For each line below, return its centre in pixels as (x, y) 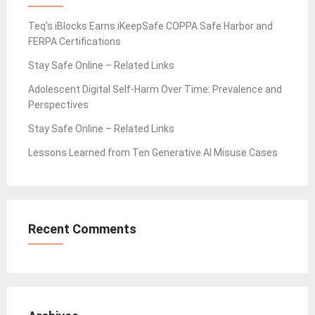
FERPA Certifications (75, 42)
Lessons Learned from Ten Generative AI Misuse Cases (153, 153)
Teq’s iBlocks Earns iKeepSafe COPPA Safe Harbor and (150, 26)
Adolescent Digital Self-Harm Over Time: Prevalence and (155, 90)
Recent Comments (82, 229)
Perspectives (58, 105)
